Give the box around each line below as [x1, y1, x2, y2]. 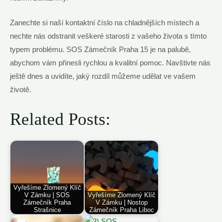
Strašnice [33, 206, 61, 214]
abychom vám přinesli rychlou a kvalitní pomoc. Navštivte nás [10, 59, 211, 67]
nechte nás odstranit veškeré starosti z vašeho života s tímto [10, 32, 207, 41]
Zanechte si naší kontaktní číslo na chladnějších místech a [10, 19, 199, 27]
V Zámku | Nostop [95, 198, 148, 206]
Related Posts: [10, 110, 111, 129]
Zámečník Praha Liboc [89, 206, 154, 214]
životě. [10, 86, 31, 94]
